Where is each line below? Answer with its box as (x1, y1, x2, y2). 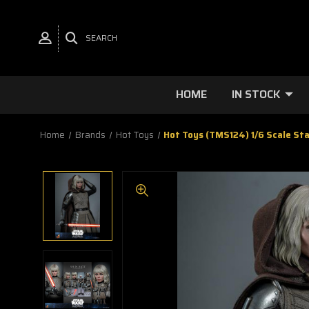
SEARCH (86, 31, 117, 44)
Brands (74, 128, 106, 142)
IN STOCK (232, 86, 280, 103)
